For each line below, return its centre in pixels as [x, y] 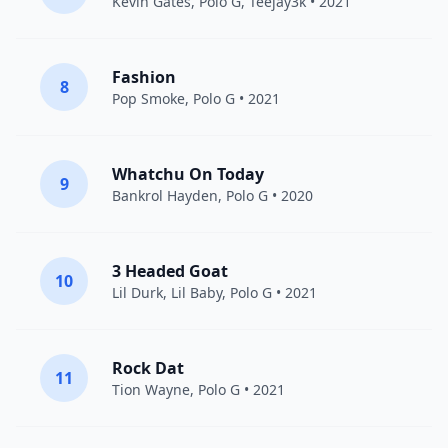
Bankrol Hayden [165, 195]
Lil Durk [137, 292]
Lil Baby [196, 292]
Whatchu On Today [188, 174]
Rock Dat [148, 368]
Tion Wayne [151, 389]
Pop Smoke [148, 98]
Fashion [144, 77]
